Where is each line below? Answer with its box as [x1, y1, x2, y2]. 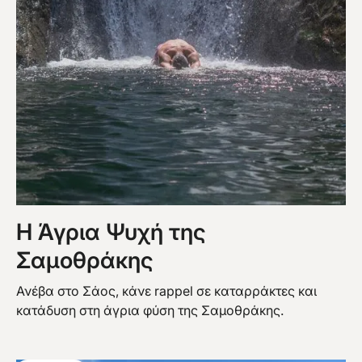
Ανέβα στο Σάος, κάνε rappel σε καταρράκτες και [16, 282, 317, 299]
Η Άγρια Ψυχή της [16, 217, 205, 246]
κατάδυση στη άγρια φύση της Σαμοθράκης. [16, 301, 284, 318]
